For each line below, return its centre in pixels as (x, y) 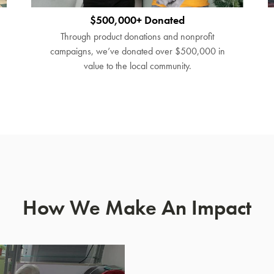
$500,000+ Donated (137, 20)
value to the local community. (137, 66)
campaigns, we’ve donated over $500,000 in (137, 51)
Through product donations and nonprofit (137, 37)
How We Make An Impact (137, 208)
